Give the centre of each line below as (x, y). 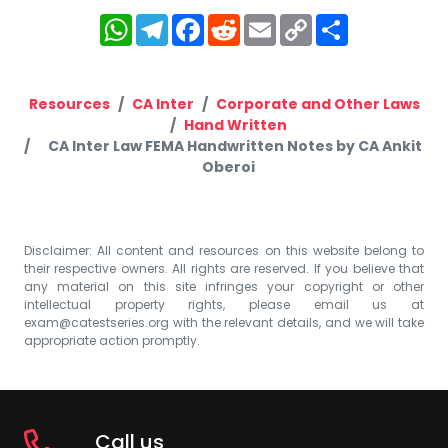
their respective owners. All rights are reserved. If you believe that (224, 268)
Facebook (255, 21)
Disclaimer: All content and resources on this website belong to (224, 250)
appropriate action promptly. (112, 340)
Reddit (274, 21)
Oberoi (228, 166)
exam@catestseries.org (96, 322)
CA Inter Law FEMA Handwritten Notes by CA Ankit (235, 145)
